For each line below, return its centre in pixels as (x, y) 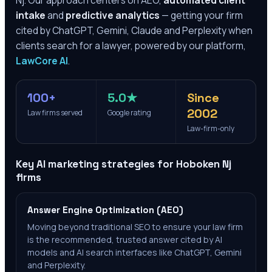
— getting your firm (201, 15)
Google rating (129, 113)
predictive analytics (113, 15)
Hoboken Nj (204, 164)
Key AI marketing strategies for (96, 164)
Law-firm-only (211, 129)
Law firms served (55, 113)
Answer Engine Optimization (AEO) (105, 210)
